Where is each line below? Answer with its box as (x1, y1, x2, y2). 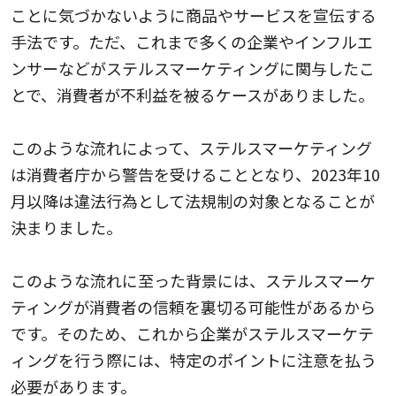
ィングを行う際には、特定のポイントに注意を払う (11, 347, 377, 371)
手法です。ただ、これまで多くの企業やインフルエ (11, 29, 373, 53)
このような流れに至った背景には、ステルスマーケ (11, 268, 376, 292)
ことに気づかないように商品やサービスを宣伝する (11, 3, 377, 27)
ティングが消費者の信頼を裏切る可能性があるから (11, 294, 376, 318)
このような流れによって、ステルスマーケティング (11, 135, 372, 159)
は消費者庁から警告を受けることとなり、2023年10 (11, 162, 380, 186)
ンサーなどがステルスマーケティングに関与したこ (11, 56, 375, 80)
